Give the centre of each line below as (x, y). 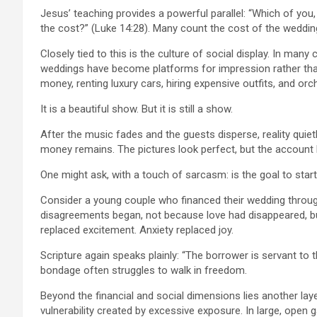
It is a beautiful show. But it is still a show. (137, 109)
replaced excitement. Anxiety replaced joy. (137, 230)
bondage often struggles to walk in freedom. (144, 270)
